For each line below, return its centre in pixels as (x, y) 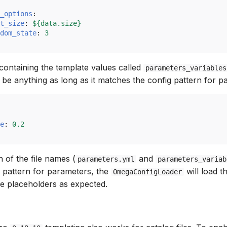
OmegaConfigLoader (147, 172)
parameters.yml (106, 159)
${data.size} (57, 23)
